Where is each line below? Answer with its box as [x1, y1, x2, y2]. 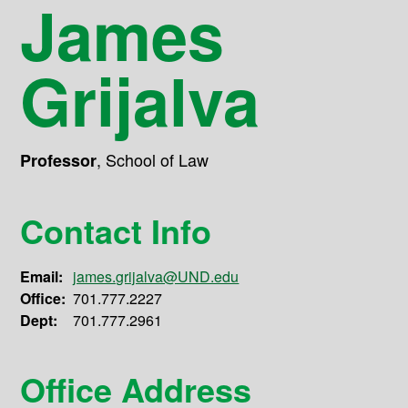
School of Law [106, 148, 209, 171]
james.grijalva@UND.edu [73, 266, 240, 288]
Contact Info [20, 207, 212, 255]
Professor [20, 148, 97, 172]
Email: [20, 266, 64, 288]
